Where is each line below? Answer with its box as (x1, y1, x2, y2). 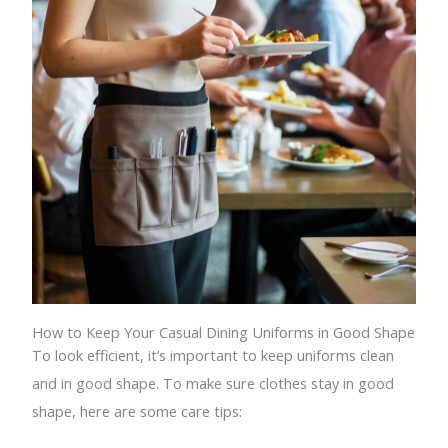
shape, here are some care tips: (32, 401, 243, 422)
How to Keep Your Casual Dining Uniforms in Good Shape (32, 322, 416, 343)
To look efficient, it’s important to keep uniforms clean (32, 345, 395, 366)
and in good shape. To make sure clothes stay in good (32, 373, 395, 394)
